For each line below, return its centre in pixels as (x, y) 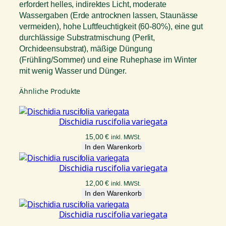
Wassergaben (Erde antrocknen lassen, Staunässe (109, 15)
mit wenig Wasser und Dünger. (73, 70)
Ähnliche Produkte (50, 91)
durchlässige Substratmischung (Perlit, (87, 37)
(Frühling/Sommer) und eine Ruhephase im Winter (108, 59)
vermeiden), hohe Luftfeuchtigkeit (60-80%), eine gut (111, 26)
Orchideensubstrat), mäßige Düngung (86, 48)
